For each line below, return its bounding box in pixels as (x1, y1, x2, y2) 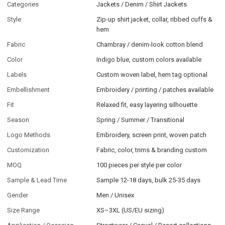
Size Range (7, 206, 40, 214)
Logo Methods (7, 131, 51, 139)
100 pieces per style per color (96, 161, 182, 169)
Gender (7, 191, 29, 199)
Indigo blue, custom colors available (96, 56, 202, 64)
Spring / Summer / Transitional (96, 116, 185, 124)
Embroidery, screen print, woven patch (96, 131, 207, 139)
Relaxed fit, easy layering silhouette (96, 101, 198, 109)
